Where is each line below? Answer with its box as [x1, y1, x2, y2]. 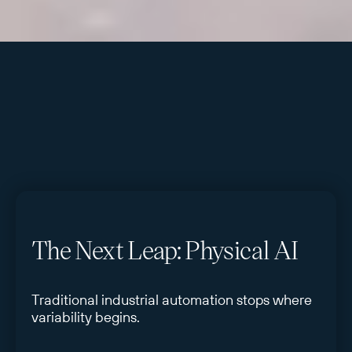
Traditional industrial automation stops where [31, 290, 312, 309]
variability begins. [31, 307, 140, 326]
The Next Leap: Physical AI [31, 232, 299, 266]
